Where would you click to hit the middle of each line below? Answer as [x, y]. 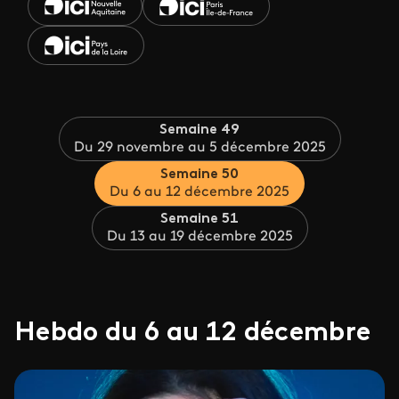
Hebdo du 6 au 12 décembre [193, 334]
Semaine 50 [199, 175]
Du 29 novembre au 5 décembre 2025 [199, 148]
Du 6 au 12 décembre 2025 [199, 192]
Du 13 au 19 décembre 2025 [199, 237]
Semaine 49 [199, 130]
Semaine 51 [199, 219]
